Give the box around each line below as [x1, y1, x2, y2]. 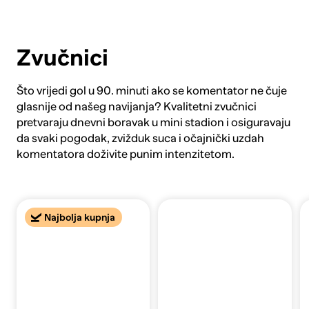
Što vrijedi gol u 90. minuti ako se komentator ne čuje [16, 84, 287, 98]
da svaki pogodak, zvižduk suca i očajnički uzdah [16, 132, 264, 146]
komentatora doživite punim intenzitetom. [16, 148, 235, 161]
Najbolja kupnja [44, 211, 116, 223]
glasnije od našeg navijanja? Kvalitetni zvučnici [16, 100, 257, 114]
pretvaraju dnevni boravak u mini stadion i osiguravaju [16, 116, 290, 130]
